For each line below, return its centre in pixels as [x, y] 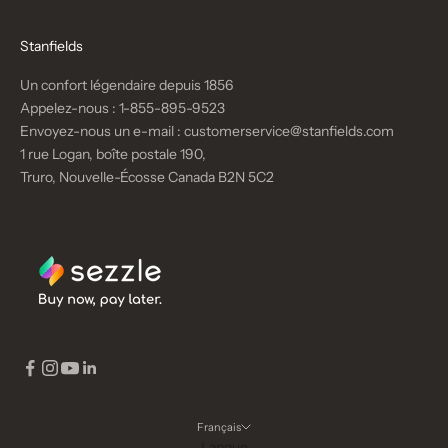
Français [219, 427]
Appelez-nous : [69, 108]
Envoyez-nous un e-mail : [102, 131]
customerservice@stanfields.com [289, 131]
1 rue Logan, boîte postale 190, [113, 154]
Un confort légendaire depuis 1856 [126, 85]
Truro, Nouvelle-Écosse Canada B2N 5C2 [147, 177]
